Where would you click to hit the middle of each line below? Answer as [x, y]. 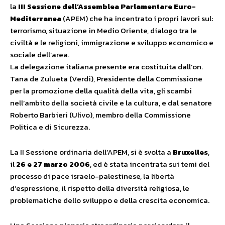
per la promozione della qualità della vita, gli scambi [101, 91]
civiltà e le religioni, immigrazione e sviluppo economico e [112, 42]
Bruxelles [190, 152]
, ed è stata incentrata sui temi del [150, 164]
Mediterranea [36, 18]
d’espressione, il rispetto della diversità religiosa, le [100, 188]
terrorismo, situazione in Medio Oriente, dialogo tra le [103, 30]
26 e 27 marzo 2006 [53, 164]
